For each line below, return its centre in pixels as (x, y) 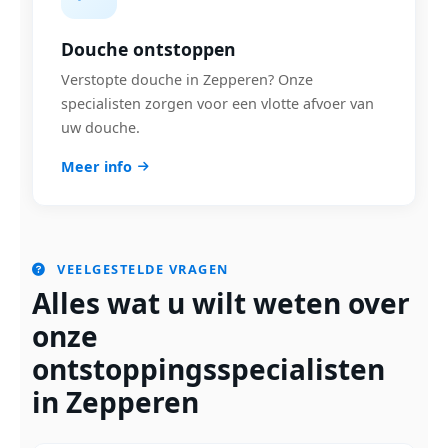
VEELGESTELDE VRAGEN (140, 269)
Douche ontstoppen (148, 49)
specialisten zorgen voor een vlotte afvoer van (217, 103)
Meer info (96, 166)
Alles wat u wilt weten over (221, 303)
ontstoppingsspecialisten (208, 369)
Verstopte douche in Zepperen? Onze (187, 79)
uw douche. (100, 127)
